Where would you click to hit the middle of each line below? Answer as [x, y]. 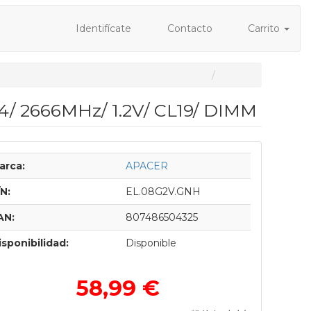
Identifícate [102, 28]
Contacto [188, 28]
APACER [146, 166]
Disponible [151, 243]
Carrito [264, 28]
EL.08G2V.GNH [163, 192]
